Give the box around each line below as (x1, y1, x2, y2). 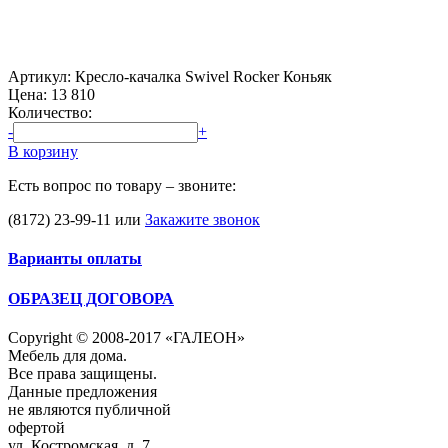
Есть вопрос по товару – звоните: (8, 177, 236, 194)
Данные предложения (8, 382, 157, 400)
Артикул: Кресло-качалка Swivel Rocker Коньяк (8, 68, 332, 85)
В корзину (8, 143, 78, 160)
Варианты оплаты (8, 250, 142, 268)
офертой (8, 418, 65, 436)
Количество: (8, 104, 92, 121)
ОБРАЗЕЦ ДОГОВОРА (8, 289, 174, 307)
